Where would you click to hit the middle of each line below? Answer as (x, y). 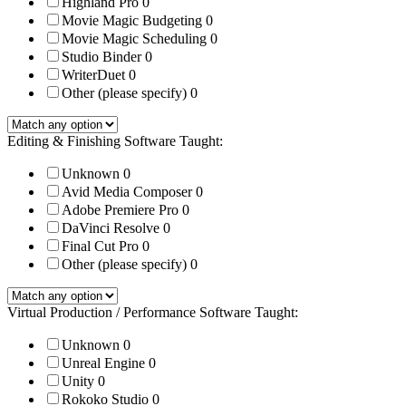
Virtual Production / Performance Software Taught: (153, 313)
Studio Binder (103, 57)
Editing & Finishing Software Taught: (115, 141)
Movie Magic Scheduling (136, 39)
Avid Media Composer (129, 192)
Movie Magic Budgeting (134, 21)
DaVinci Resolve (112, 228)
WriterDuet (95, 75)
